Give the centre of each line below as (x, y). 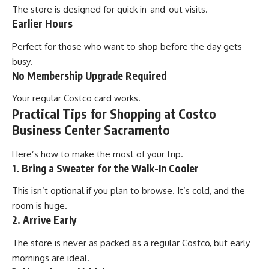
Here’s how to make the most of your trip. (98, 154)
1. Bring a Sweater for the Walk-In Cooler (105, 168)
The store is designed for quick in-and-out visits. (110, 10)
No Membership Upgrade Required (89, 75)
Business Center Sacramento (91, 130)
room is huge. (40, 206)
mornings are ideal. (51, 258)
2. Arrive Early (44, 220)
